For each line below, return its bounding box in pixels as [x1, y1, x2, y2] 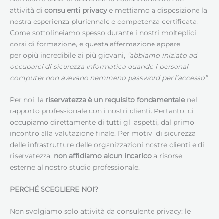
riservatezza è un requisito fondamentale [45, 96, 185, 104]
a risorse [152, 152, 182, 160]
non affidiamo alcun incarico [54, 152, 152, 160]
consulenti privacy [44, 6, 107, 15]
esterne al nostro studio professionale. [10, 163, 140, 172]
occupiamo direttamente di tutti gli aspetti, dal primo [10, 118, 194, 127]
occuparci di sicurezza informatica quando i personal [10, 63, 188, 71]
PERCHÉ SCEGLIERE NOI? [10, 185, 98, 194]
